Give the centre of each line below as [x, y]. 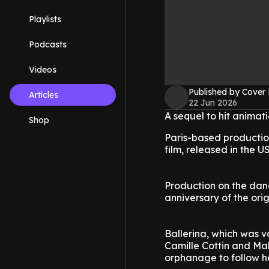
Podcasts [48, 44]
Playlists [45, 19]
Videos [43, 70]
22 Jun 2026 [213, 103]
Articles [44, 95]
